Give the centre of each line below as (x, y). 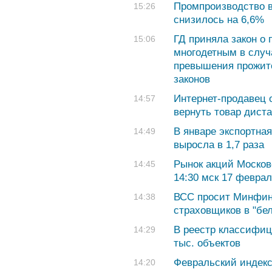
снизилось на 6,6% (219, 20)
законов (192, 79)
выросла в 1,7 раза (219, 145)
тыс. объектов (207, 243)
